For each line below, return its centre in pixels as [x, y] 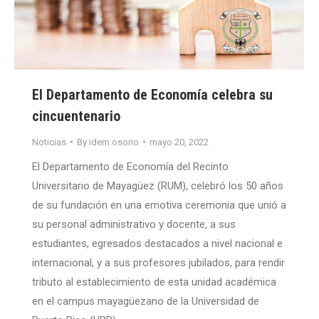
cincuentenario [76, 116]
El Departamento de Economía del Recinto [130, 166]
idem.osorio [114, 142]
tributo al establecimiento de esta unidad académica [154, 282]
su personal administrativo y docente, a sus [134, 224]
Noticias [49, 142]
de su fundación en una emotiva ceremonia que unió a [159, 205]
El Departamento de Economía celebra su [152, 94]
